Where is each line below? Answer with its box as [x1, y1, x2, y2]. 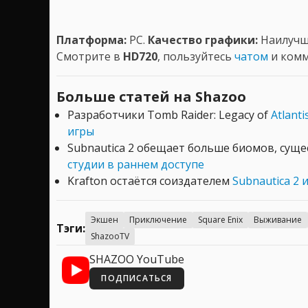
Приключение [129, 213, 187, 225]
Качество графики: [148, 32, 261, 47]
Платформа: [56, 32, 126, 47]
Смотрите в [56, 48, 123, 64]
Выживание [254, 213, 302, 225]
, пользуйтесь [157, 48, 234, 64]
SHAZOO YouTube [89, 251, 184, 267]
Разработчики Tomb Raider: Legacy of [67, 107, 271, 122]
